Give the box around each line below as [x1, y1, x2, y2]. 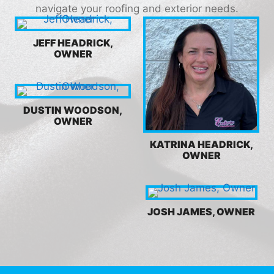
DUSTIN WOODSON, [23, 103, 122, 116]
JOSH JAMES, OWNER [147, 205, 255, 218]
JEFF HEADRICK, [32, 36, 113, 49]
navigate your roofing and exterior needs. [35, 2, 239, 15]
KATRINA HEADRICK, [149, 138, 253, 150]
